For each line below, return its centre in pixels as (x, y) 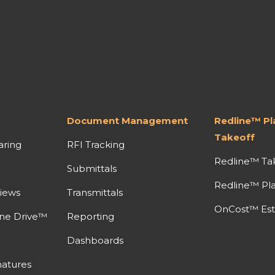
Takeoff (234, 137)
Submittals (92, 168)
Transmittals (95, 192)
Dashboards (95, 240)
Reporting (91, 216)
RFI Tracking (96, 144)
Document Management (128, 120)
